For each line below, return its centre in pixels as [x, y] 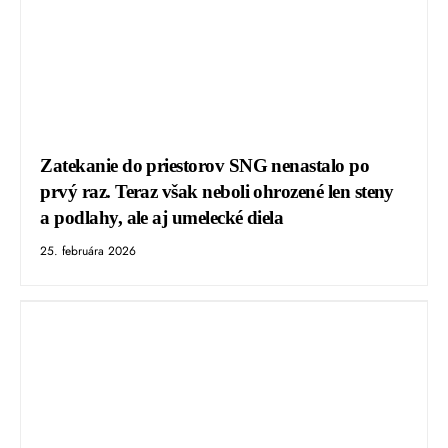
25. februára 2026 [88, 250]
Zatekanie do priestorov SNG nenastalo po [205, 165]
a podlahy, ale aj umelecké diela [162, 217]
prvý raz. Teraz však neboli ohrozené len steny [217, 191]
